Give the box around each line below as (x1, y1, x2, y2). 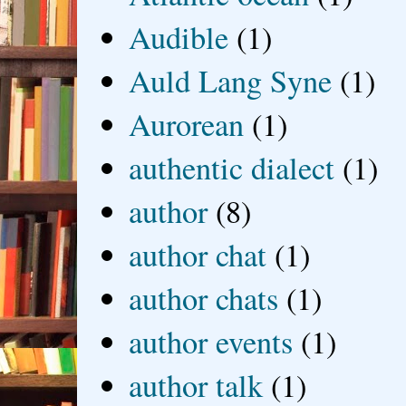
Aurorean (129, 103, 245, 146)
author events (129, 321, 294, 363)
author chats (129, 277, 279, 320)
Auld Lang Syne (129, 60, 333, 102)
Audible (129, 16, 229, 59)
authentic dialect (129, 147, 335, 189)
